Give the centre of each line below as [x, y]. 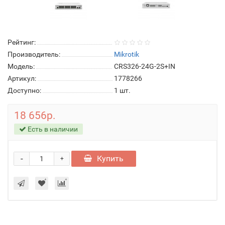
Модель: [21, 66]
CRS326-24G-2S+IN [145, 66]
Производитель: [34, 54]
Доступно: [24, 90]
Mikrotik [127, 54]
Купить [110, 158]
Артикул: [22, 78]
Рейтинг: [22, 42]
